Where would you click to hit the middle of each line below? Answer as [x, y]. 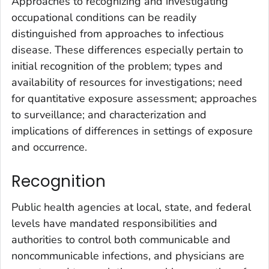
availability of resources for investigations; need [127, 82]
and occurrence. [49, 147]
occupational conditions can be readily [104, 17]
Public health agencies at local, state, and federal [131, 207]
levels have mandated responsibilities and [114, 224]
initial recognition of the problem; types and [117, 66]
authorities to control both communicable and [121, 240]
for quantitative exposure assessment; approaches [134, 98]
